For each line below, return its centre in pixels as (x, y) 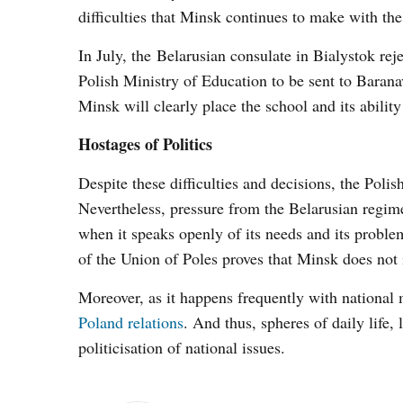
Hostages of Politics (145, 144)
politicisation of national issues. (182, 347)
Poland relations (131, 322)
